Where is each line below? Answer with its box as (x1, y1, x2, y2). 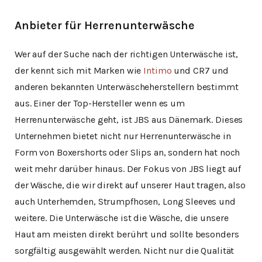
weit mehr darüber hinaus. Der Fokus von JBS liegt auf (15, 163, 242, 174)
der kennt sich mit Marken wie (15, 65, 144, 76)
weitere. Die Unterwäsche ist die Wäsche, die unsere (15, 212, 229, 223)
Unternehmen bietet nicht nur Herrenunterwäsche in (15, 130, 231, 142)
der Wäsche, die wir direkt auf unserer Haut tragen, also (15, 180, 246, 191)
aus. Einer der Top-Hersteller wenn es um (15, 98, 185, 109)
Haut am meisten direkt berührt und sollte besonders (15, 229, 239, 240)
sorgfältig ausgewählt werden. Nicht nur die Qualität (15, 245, 235, 256)
